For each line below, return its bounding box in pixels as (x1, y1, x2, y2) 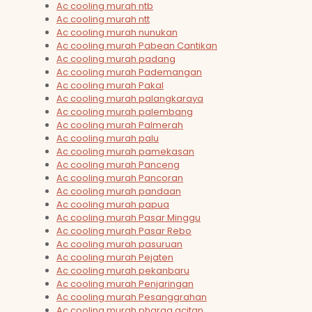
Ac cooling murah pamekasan (56, 145, 194, 159)
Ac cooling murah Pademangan (56, 65, 202, 79)
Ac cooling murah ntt (56, 13, 150, 26)
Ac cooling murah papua (56, 198, 169, 212)
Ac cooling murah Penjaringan (56, 277, 194, 291)
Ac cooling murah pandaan (56, 185, 181, 198)
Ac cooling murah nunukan (56, 26, 178, 40)
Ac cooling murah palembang (56, 105, 193, 119)
